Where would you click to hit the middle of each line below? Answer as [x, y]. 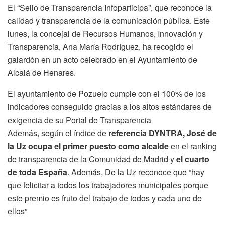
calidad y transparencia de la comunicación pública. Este [109, 20]
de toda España [37, 172]
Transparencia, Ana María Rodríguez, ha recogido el [100, 46]
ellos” [17, 211]
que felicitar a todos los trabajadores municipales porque [108, 185]
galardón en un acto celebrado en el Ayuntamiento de [102, 59]
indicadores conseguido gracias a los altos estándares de [110, 106]
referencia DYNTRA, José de [163, 133]
